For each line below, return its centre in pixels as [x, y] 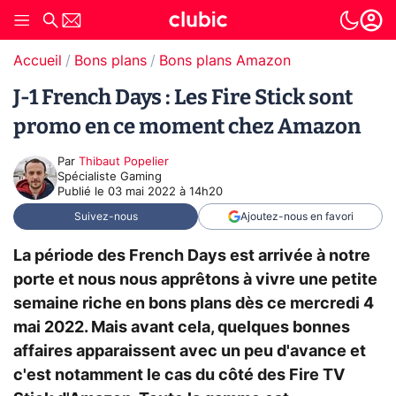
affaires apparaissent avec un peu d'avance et [190, 351]
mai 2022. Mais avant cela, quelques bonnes [182, 327]
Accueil [38, 61]
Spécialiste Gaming [110, 177]
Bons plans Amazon [225, 61]
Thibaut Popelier [124, 162]
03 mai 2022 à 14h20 [165, 192]
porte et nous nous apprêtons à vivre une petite [195, 280]
